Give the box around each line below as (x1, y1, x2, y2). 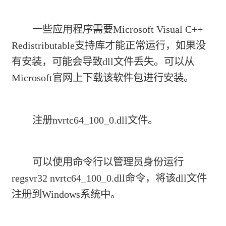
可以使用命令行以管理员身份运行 (32, 156, 184, 167)
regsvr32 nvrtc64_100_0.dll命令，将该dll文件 (12, 172, 207, 184)
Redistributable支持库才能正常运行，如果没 (12, 40, 206, 51)
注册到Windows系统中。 (12, 188, 121, 200)
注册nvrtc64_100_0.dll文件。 (32, 114, 158, 126)
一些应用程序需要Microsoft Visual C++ (32, 24, 203, 35)
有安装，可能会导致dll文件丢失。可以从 (12, 56, 195, 68)
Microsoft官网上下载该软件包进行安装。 (12, 72, 194, 84)
